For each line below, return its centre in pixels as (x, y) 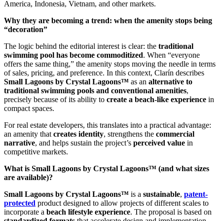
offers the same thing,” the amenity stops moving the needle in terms (110, 64)
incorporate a (25, 212)
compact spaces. (29, 109)
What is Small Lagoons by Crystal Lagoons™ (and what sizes (107, 169)
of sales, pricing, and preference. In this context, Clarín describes (104, 73)
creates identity (78, 134)
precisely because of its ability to (55, 100)
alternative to (170, 82)
